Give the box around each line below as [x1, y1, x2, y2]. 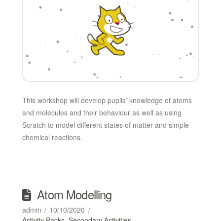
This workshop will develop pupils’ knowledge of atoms [22, 95, 192, 105]
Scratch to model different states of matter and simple [22, 119, 189, 130]
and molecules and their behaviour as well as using [22, 107, 182, 117]
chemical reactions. [22, 132, 82, 142]
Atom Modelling [37, 185, 112, 203]
